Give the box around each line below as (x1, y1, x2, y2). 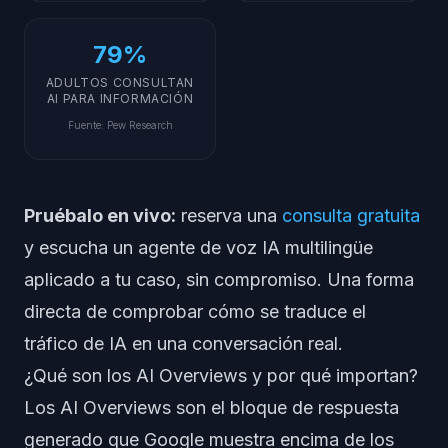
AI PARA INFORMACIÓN (46, 91, 194, 106)
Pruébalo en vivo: (24, 205, 176, 226)
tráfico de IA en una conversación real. (24, 333, 343, 354)
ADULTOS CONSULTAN (45, 75, 195, 90)
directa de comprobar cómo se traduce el (24, 301, 366, 322)
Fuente (67, 119, 101, 131)
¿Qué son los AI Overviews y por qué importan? (24, 365, 418, 386)
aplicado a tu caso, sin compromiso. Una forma (24, 269, 414, 290)
